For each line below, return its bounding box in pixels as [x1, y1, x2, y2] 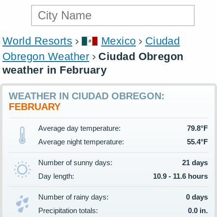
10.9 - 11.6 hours [153, 172, 208, 180]
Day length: [38, 172, 74, 180]
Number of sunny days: [38, 158, 112, 167]
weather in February [2, 64, 107, 76]
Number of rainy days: [38, 193, 108, 201]
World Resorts [2, 35, 73, 47]
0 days [186, 193, 208, 201]
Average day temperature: [38, 124, 121, 132]
